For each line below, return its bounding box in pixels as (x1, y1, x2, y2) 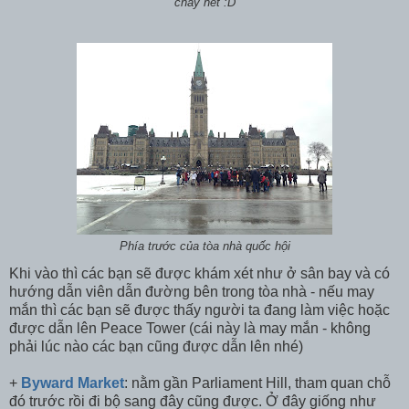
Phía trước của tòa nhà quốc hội (119, 240, 290, 254)
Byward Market (21, 375, 124, 392)
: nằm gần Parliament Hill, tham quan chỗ (124, 375, 391, 392)
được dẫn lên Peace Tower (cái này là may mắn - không (9, 320, 371, 337)
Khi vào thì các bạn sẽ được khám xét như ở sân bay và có (9, 266, 390, 282)
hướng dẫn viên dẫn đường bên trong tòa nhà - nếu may (9, 284, 374, 300)
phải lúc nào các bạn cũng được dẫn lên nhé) (9, 339, 303, 355)
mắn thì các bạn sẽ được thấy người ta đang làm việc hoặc (9, 302, 390, 319)
